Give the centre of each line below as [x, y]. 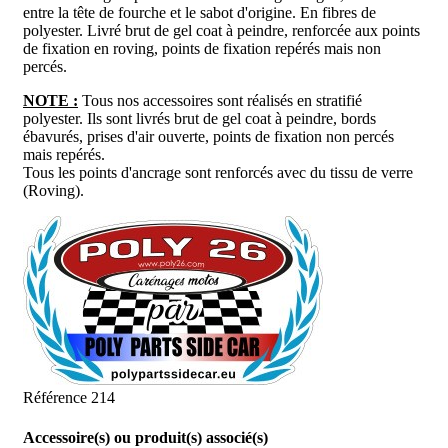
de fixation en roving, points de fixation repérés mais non [202, 49]
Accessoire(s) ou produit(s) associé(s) [145, 437]
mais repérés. [64, 155]
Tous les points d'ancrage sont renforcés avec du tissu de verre [218, 173]
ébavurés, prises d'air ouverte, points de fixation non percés [208, 137]
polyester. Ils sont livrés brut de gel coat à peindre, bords [199, 119]
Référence [57, 398]
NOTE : [50, 101]
